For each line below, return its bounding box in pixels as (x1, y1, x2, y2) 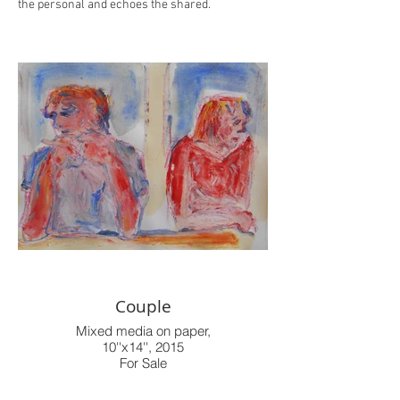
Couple (114, 295, 171, 318)
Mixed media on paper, (75, 322, 211, 339)
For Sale (119, 354, 167, 371)
